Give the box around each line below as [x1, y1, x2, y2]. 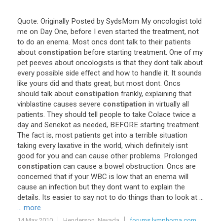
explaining [145, 89, 177, 98]
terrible [135, 131, 157, 140]
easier [52, 193, 72, 202]
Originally [40, 17, 69, 26]
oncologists [75, 58, 114, 67]
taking [17, 141, 37, 150]
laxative [58, 141, 82, 150]
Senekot [44, 120, 71, 129]
